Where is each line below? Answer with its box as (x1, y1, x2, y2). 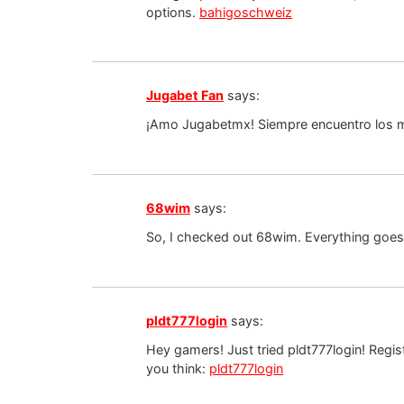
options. (146, 4, 199, 20)
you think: (146, 360, 209, 376)
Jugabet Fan (146, 87, 224, 103)
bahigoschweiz (199, 4, 292, 20)
